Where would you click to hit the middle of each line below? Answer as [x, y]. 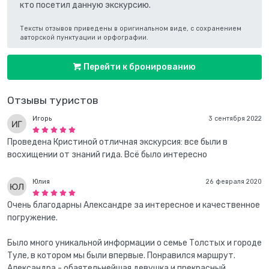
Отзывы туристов [53, 100]
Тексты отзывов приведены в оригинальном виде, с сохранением [131, 28]
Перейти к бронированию [139, 67]
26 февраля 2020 [234, 181]
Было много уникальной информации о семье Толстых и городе [134, 243]
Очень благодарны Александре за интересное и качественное [134, 205]
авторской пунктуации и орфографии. [84, 37]
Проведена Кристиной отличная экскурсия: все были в [117, 142]
